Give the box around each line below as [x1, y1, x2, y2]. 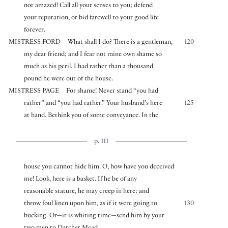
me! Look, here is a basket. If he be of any [24, 176, 137, 184]
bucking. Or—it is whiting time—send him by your [24, 213, 165, 220]
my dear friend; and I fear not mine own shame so [24, 51, 162, 59]
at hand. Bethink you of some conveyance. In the [24, 112, 159, 120]
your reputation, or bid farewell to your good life [24, 15, 159, 22]
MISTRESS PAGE [9, 88, 59, 96]
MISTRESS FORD [9, 39, 61, 47]
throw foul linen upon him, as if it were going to [24, 201, 158, 208]
